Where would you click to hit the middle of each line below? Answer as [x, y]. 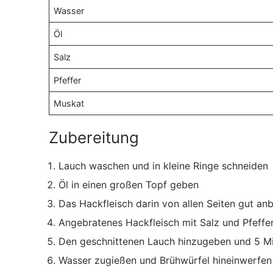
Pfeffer [68, 80]
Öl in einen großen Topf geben [129, 185]
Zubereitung [94, 138]
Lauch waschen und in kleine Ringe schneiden [163, 166]
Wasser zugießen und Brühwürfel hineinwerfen [165, 261]
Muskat [69, 104]
